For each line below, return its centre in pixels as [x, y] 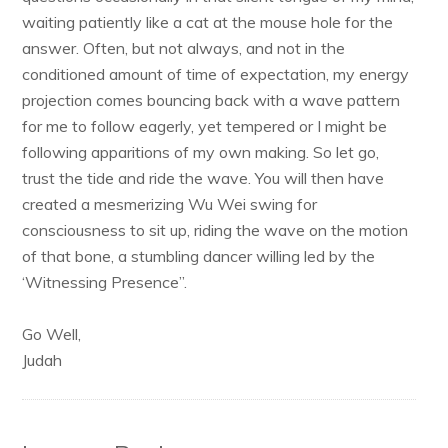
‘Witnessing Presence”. [105, 282]
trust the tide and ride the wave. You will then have [203, 178]
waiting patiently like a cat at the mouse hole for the [208, 22]
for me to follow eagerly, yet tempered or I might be [205, 126]
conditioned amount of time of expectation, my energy [216, 74]
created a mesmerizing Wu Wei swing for [170, 204]
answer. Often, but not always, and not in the [184, 48]
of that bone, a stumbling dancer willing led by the [199, 256]
